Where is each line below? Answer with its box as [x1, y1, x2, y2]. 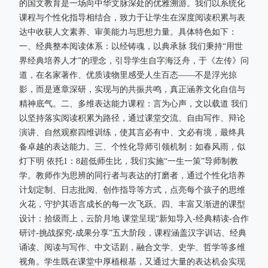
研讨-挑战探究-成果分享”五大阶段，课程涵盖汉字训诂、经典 [19, 229, 246, 237]
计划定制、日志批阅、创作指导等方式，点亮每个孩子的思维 [19, 185, 245, 194]
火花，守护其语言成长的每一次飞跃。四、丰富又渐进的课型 [19, 200, 245, 209]
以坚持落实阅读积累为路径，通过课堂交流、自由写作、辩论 [19, 114, 245, 123]
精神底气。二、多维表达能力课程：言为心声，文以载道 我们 [19, 99, 248, 108]
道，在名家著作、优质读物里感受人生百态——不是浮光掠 [19, 71, 237, 80]
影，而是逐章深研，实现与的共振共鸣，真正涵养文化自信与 [19, 85, 245, 94]
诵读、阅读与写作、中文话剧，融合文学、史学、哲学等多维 [19, 243, 245, 252]
